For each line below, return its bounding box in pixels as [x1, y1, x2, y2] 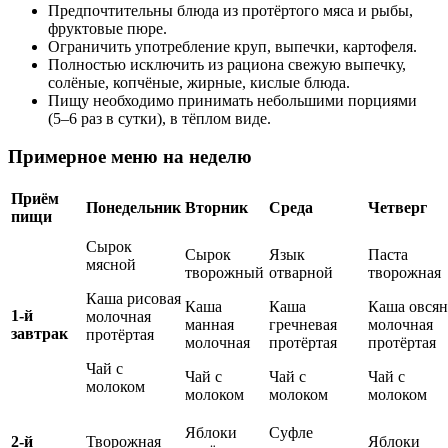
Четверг [368, 199, 427, 217]
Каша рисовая [86, 290, 181, 308]
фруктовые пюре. [48, 19, 167, 37]
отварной [269, 264, 333, 282]
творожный [185, 264, 264, 282]
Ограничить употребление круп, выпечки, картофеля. [48, 37, 417, 55]
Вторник [185, 199, 248, 217]
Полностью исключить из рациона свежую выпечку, [48, 55, 406, 73]
